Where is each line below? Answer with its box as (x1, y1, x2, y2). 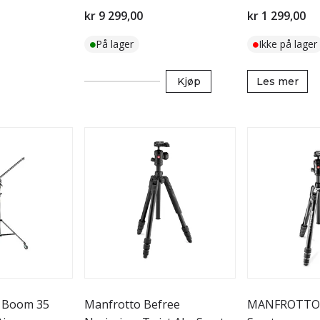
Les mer (256, 75, 299, 88)
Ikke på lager (259, 37, 317, 51)
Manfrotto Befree (84, 296, 180, 312)
